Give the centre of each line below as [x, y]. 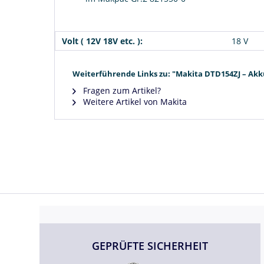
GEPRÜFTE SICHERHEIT [150, 245]
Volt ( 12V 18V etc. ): [102, 41]
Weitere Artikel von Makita [134, 101]
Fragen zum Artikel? [121, 90]
